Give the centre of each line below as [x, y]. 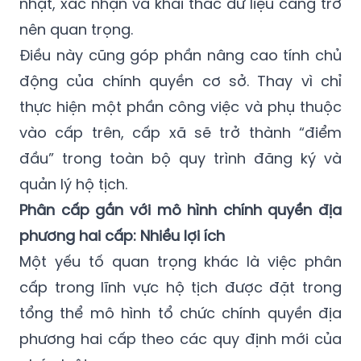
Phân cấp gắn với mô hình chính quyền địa [180, 210]
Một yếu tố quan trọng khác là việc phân [180, 261]
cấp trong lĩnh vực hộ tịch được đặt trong [180, 287]
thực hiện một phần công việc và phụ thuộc [180, 106]
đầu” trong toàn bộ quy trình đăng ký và [180, 158]
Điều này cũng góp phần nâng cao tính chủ [180, 55]
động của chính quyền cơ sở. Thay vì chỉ [180, 81]
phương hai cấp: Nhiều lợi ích [122, 235]
